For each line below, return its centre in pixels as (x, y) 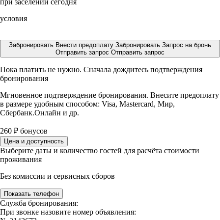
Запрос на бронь (187, 45)
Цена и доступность (34, 141)
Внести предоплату (85, 45)
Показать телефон (31, 194)
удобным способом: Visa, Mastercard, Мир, (104, 104)
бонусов (33, 131)
